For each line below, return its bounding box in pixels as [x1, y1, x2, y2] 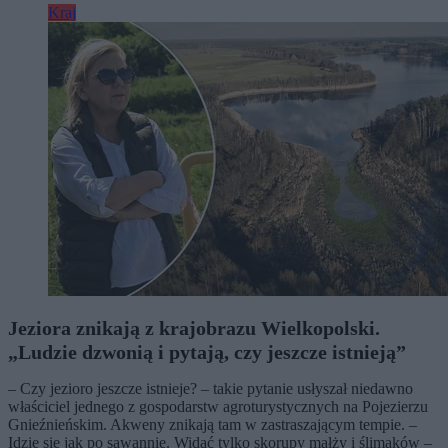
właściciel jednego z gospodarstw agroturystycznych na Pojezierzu [8, 398, 428, 415]
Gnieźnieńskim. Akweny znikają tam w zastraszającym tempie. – [8, 416, 417, 433]
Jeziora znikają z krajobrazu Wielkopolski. [8, 317, 380, 339]
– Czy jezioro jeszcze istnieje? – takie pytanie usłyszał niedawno [8, 380, 413, 397]
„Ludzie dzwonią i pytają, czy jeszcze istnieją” [8, 341, 406, 363]
